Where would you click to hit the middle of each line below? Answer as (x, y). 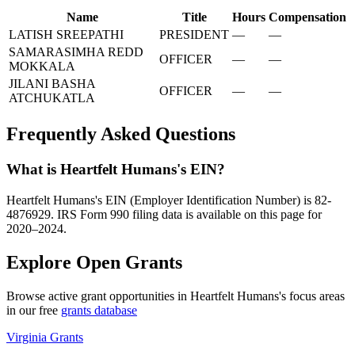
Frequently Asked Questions (121, 134)
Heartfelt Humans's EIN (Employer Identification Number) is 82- (169, 200)
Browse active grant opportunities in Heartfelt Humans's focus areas (176, 296)
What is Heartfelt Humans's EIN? (116, 170)
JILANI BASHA (52, 84)
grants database (99, 310)
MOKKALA (42, 67)
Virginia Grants (45, 337)
